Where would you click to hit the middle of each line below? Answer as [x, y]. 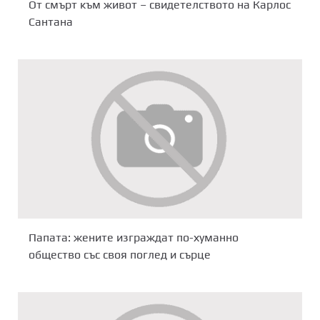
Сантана [51, 22]
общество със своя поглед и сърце [120, 255]
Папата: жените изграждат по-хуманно [134, 238]
